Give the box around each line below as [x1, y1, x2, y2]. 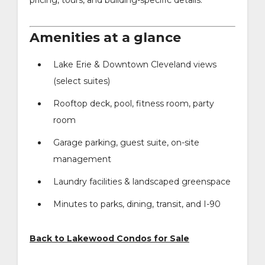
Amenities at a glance [30, 29, 181, 46]
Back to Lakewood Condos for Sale [30, 232, 189, 244]
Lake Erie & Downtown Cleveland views [53, 59, 216, 70]
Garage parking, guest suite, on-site [53, 137, 199, 148]
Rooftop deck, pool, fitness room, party [53, 98, 214, 109]
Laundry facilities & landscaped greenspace [53, 176, 231, 187]
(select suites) [53, 75, 110, 86]
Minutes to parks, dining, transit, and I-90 [53, 198, 221, 209]
